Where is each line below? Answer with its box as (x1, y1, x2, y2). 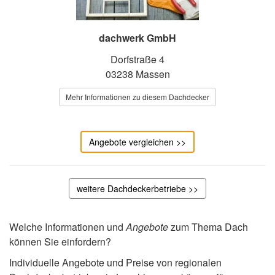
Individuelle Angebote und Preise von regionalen (9, 255, 222, 269)
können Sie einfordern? (9, 234, 111, 249)
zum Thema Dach (168, 219, 248, 234)
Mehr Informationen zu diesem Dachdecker (66, 91, 209, 102)
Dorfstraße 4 (110, 52, 165, 66)
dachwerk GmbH (99, 30, 176, 45)
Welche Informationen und (9, 219, 126, 234)
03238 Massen (105, 66, 170, 81)
